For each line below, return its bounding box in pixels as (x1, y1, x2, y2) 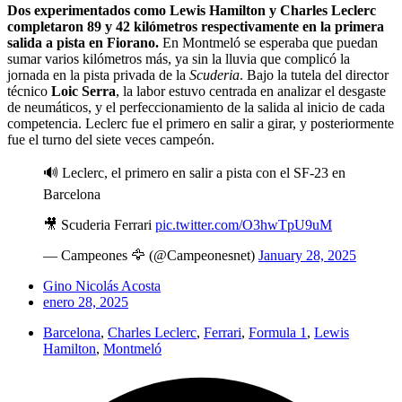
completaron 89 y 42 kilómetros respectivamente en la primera (7, 19, 384, 35)
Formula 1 (249, 325, 307, 341)
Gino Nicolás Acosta (43, 278, 161, 294)
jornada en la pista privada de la (7, 67, 189, 83)
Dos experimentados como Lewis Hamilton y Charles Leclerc (7, 3, 376, 19)
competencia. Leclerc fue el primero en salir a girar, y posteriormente (7, 116, 394, 132)
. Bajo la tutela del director (240, 67, 389, 83)
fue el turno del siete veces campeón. (7, 132, 214, 148)
